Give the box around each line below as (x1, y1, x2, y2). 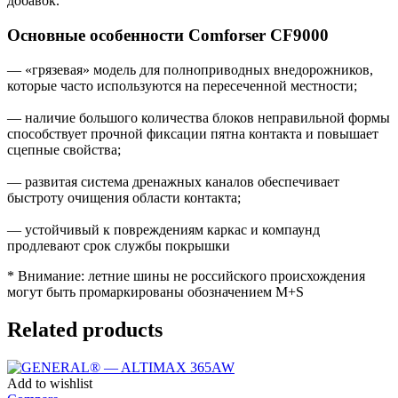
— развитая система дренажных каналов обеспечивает (7, 173, 339, 189)
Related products (7, 317, 163, 341)
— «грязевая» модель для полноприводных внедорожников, (7, 61, 373, 77)
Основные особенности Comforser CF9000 (7, 26, 329, 45)
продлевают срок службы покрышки (7, 237, 230, 253)
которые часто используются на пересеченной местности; (7, 77, 357, 93)
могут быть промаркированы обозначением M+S (7, 283, 304, 299)
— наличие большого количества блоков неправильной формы (7, 109, 390, 125)
